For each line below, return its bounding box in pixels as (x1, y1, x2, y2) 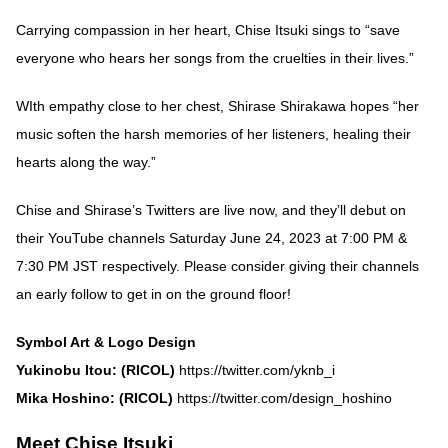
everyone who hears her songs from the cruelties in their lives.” (16, 49, 414, 66)
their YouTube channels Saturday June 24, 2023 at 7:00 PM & (16, 229, 407, 246)
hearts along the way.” (16, 153, 156, 170)
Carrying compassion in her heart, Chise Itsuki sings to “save (16, 21, 400, 38)
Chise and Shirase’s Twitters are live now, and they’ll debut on (16, 201, 406, 218)
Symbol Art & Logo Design (16, 333, 196, 350)
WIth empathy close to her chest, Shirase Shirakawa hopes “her (16, 97, 419, 114)
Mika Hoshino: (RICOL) (16, 389, 173, 406)
